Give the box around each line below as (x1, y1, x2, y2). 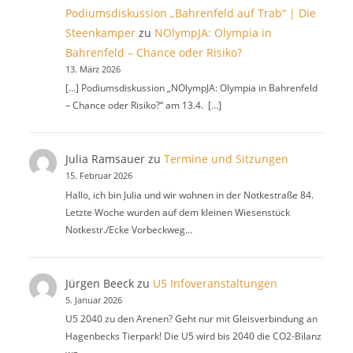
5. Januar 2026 (65, 294, 122, 306)
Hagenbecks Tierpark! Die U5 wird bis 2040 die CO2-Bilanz (65, 329, 321, 344)
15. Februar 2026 (65, 170, 132, 182)
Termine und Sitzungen (163, 151, 288, 167)
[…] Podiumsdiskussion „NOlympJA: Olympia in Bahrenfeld (65, 81, 318, 95)
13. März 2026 (65, 63, 121, 75)
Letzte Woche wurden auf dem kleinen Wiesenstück (65, 205, 290, 219)
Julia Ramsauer (65, 151, 145, 167)
